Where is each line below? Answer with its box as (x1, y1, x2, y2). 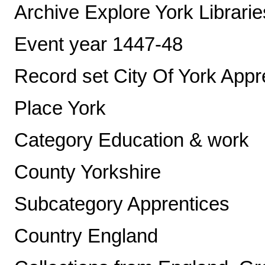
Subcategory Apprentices (14, 193, 230, 215)
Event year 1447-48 (14, 34, 183, 56)
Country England (14, 225, 158, 247)
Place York (14, 98, 106, 119)
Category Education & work (14, 130, 249, 151)
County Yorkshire (14, 161, 161, 183)
